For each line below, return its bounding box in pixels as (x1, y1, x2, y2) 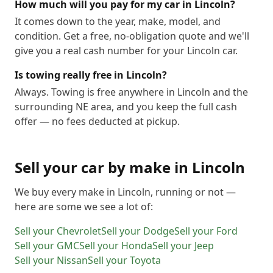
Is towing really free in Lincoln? (15, 68, 167, 82)
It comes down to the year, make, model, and (15, 15, 221, 28)
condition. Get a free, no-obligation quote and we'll (15, 29, 249, 43)
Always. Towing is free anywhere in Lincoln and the (15, 85, 248, 99)
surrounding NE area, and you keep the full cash (15, 100, 237, 113)
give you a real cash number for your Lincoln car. (15, 44, 238, 57)
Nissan (57, 253, 88, 267)
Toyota (130, 253, 161, 267)
